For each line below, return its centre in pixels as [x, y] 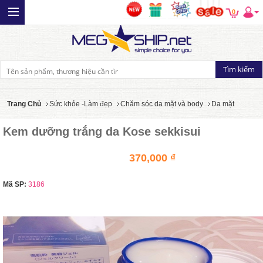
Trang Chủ [24, 104]
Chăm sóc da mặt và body [162, 104]
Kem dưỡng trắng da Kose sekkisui [102, 131]
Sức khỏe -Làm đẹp [81, 104]
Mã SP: [15, 184]
